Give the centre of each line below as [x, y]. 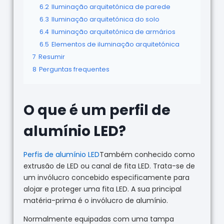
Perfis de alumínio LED [61, 154]
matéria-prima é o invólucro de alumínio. [95, 200]
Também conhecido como [147, 154]
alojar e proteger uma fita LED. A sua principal [102, 189]
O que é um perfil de [97, 110]
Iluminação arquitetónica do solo [105, 19]
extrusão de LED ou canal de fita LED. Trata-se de [109, 166]
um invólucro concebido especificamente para [106, 177]
